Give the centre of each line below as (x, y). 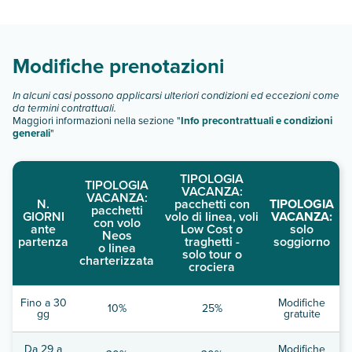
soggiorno (302, 241)
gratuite (302, 313)
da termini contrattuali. (64, 108)
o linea (117, 247)
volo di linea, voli (212, 216)
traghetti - (212, 241)
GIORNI (43, 216)
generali (31, 133)
